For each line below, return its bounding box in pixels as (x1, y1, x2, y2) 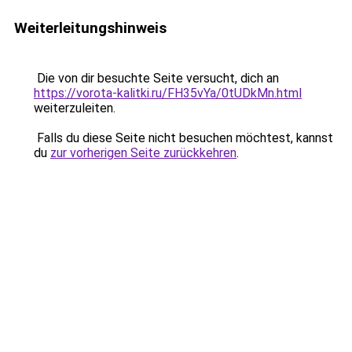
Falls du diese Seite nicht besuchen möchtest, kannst (34, 130, 333, 145)
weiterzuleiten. (34, 101, 115, 115)
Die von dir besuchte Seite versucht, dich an (34, 71, 279, 86)
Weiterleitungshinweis (14, 19, 167, 37)
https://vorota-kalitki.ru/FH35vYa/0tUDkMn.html (34, 86, 302, 101)
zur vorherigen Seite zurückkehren (50, 145, 236, 160)
